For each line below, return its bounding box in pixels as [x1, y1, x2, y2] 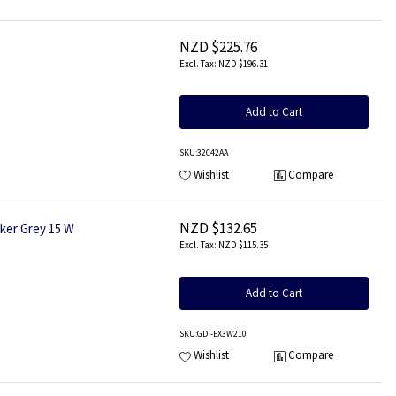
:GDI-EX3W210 [195, 328, 247, 339]
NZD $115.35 [218, 239, 268, 251]
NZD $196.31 [218, 57, 268, 71]
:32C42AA [195, 147, 228, 159]
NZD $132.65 [179, 217, 257, 238]
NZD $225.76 [179, 37, 257, 57]
